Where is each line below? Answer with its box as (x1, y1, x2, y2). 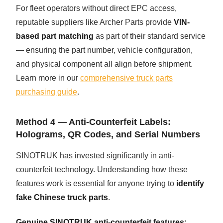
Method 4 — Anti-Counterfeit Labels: (16, 117, 171, 127)
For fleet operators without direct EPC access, (16, 4, 177, 13)
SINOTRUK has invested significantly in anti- (16, 151, 175, 160)
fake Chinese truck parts (16, 193, 109, 202)
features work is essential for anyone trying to (16, 179, 177, 188)
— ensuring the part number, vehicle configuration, (16, 46, 193, 55)
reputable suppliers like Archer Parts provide (16, 18, 174, 27)
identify (176, 179, 205, 188)
